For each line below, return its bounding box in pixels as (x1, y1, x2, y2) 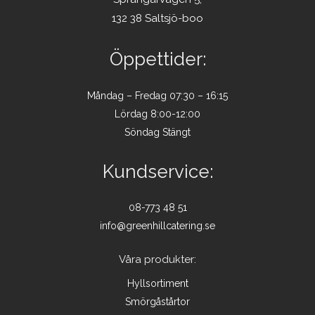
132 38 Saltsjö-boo (112, 12, 203, 25)
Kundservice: (102, 160, 213, 182)
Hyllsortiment (127, 278, 188, 290)
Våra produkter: (119, 252, 196, 266)
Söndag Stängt (124, 126, 191, 138)
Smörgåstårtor (125, 296, 190, 308)
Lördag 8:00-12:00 (115, 108, 200, 120)
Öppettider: (109, 49, 206, 70)
